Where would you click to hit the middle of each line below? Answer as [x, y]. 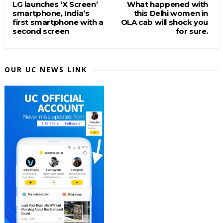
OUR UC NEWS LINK [46, 70]
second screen [41, 31]
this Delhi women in [171, 13]
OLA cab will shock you [165, 22]
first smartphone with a [58, 22]
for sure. [192, 31]
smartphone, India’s [51, 13]
